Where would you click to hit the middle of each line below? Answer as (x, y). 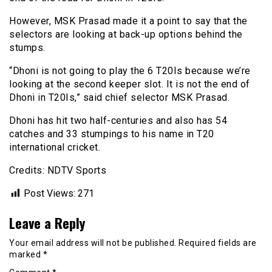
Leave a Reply (47, 222)
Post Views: (49, 193)
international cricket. (55, 147)
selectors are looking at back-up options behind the (126, 34)
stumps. (27, 47)
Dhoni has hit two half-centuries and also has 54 (118, 120)
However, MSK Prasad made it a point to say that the (128, 21)
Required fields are (218, 243)
